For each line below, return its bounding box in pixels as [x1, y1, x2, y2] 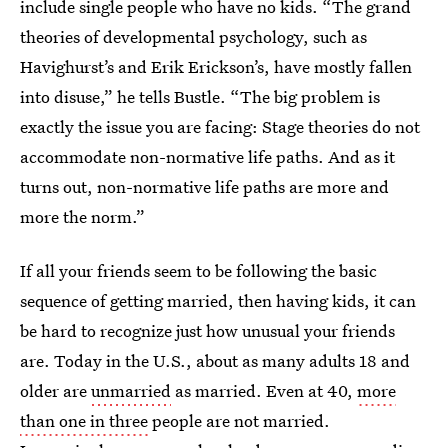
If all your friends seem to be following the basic [20, 259, 377, 282]
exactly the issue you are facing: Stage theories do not [20, 115, 420, 138]
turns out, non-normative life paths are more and [20, 175, 389, 198]
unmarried [91, 379, 171, 402]
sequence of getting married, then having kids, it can [20, 289, 416, 312]
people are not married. [148, 409, 330, 432]
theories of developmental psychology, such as [20, 25, 367, 48]
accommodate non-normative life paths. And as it [20, 145, 395, 168]
